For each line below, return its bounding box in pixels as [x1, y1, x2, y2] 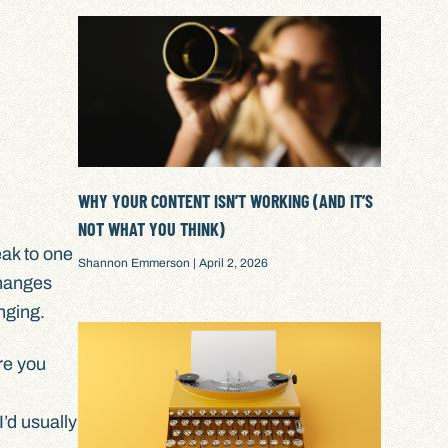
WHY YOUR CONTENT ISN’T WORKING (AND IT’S [78, 189, 374, 212]
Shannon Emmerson [78, 255, 194, 270]
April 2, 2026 [196, 255, 269, 270]
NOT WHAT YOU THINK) [78, 217, 226, 240]
